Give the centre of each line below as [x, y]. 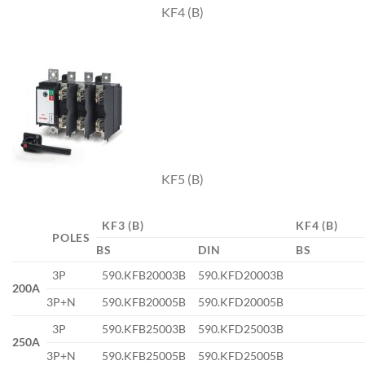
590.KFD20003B [241, 275]
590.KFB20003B [144, 275]
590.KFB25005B [144, 355]
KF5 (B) [182, 178]
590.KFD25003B [241, 328]
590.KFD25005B [241, 355]
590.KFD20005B [241, 301]
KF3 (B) [123, 225]
